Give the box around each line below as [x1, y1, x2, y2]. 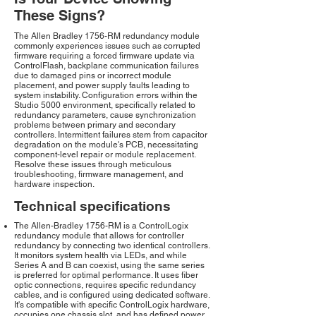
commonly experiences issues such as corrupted [14, 41, 200, 51]
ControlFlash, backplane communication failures [14, 61, 199, 71]
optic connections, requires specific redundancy [14, 280, 196, 291]
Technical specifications [14, 198, 171, 214]
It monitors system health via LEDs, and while [14, 250, 187, 261]
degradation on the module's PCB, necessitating [14, 140, 198, 150]
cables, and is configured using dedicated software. [14, 290, 209, 300]
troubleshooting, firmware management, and [14, 169, 183, 180]
